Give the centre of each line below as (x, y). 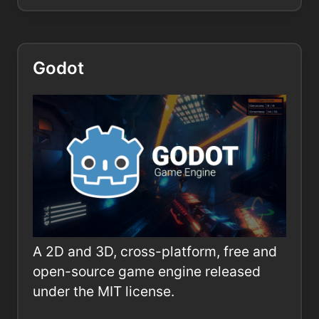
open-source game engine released (147, 272)
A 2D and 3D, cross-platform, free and (155, 252)
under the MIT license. (104, 292)
